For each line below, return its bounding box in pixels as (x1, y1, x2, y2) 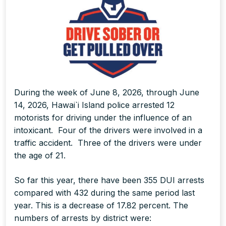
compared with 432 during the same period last (14, 188, 195, 198)
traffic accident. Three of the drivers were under (14, 138, 202, 148)
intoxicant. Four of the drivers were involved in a (14, 125, 202, 136)
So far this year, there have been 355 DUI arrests (14, 175, 204, 186)
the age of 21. (14, 150, 66, 161)
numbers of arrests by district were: (14, 213, 151, 223)
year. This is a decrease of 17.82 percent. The (14, 200, 188, 211)
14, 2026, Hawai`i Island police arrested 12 (14, 100, 175, 110)
